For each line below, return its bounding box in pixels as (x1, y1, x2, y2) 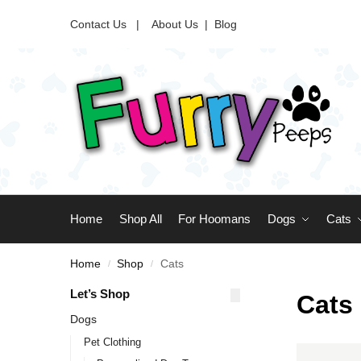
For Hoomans (178, 212, 251, 226)
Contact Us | (70, 17, 149, 31)
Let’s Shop (70, 287, 130, 301)
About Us (151, 17, 198, 31)
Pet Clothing (83, 335, 141, 348)
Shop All (118, 212, 162, 226)
